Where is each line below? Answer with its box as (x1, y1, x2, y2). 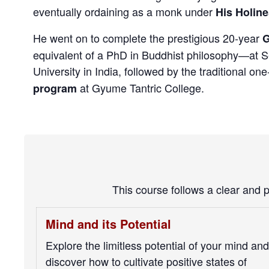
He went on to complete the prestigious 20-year (33, 29, 262, 46)
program (33, 80, 77, 96)
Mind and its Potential (46, 215, 171, 232)
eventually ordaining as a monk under (33, 3, 216, 19)
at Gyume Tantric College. (77, 79, 204, 95)
